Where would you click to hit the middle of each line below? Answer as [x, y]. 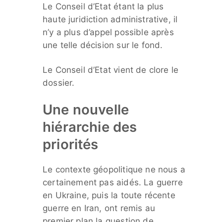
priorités [71, 144]
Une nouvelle [86, 110]
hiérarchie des [90, 127]
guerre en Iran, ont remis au [99, 208]
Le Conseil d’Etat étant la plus [103, 7]
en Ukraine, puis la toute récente [109, 195]
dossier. [59, 83]
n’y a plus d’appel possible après [108, 32]
